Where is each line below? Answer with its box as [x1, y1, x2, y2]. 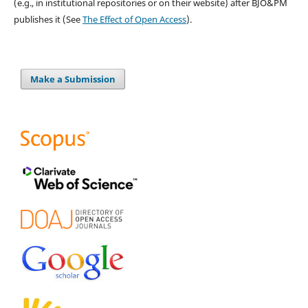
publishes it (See [13, 12, 82, 25]
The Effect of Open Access [82, 12, 186, 25]
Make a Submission [30, 72, 116, 85]
